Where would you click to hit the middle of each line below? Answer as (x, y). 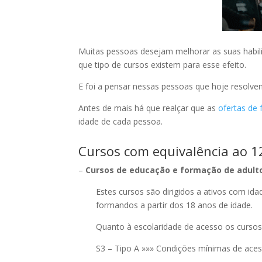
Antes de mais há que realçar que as (149, 108)
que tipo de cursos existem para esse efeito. (163, 65)
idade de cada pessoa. (121, 121)
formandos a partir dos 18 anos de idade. (175, 205)
